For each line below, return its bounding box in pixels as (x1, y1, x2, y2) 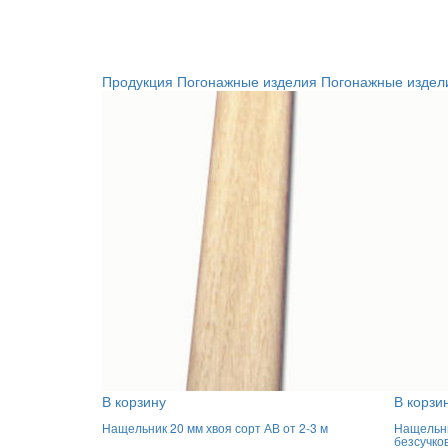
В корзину (102, 391, 166, 411)
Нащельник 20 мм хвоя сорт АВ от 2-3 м (102, 419, 328, 436)
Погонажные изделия (177, 71, 317, 91)
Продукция (102, 71, 173, 91)
